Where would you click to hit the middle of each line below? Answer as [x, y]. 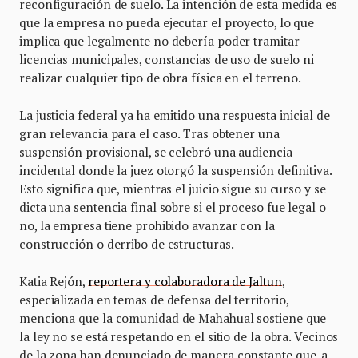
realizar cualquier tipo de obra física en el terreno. [161, 78]
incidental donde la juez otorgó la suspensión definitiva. [175, 171]
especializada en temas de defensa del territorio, [154, 300]
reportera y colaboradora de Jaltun [185, 282]
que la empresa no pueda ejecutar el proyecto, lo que [167, 23]
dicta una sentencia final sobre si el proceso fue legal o [173, 207]
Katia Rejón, [54, 282]
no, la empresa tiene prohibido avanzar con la [147, 226]
